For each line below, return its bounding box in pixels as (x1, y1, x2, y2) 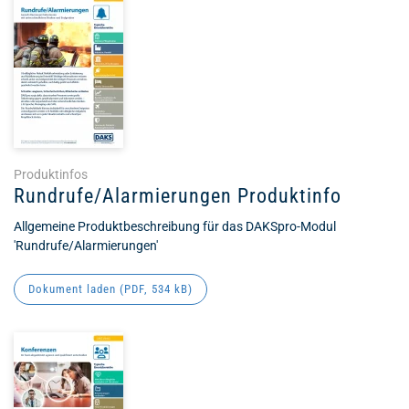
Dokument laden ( (28, 282, 124, 296)
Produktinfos (14, 167, 88, 182)
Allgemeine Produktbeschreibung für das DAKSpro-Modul (14, 219, 336, 234)
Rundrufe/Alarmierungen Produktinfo (14, 184, 341, 207)
